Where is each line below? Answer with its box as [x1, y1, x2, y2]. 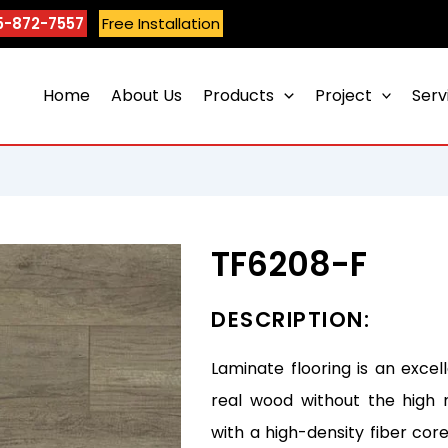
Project [314, 84, 372, 108]
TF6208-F [211, 241, 368, 289]
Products [203, 84, 275, 108]
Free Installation [102, 13, 221, 34]
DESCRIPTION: [211, 305, 371, 335]
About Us [111, 84, 183, 108]
